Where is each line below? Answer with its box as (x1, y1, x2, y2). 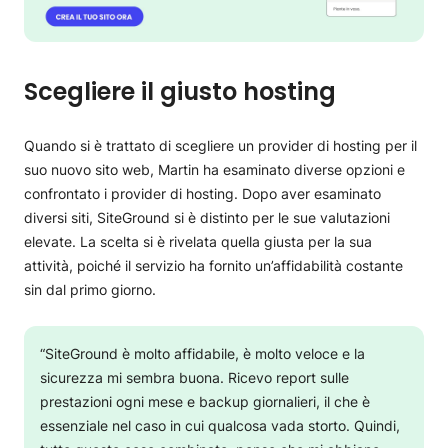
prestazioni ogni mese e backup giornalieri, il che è (40, 392, 370, 410)
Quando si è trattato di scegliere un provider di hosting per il (24, 136, 417, 154)
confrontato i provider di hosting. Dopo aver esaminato (24, 184, 381, 202)
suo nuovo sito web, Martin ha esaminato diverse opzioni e (24, 160, 405, 178)
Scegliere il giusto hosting (24, 74, 336, 108)
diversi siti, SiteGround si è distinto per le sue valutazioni (24, 208, 390, 226)
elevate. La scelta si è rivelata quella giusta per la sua (24, 232, 372, 250)
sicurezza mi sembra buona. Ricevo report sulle (40, 368, 349, 386)
